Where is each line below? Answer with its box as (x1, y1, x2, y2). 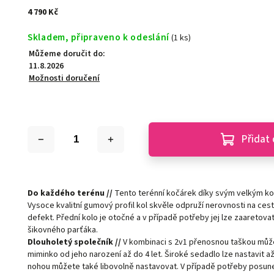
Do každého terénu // (28, 187, 113, 200)
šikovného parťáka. (28, 224, 98, 237)
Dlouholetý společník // (28, 236, 122, 249)
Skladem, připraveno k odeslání (28, 31, 170, 45)
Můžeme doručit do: (29, 48, 106, 61)
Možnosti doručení (29, 72, 100, 85)
